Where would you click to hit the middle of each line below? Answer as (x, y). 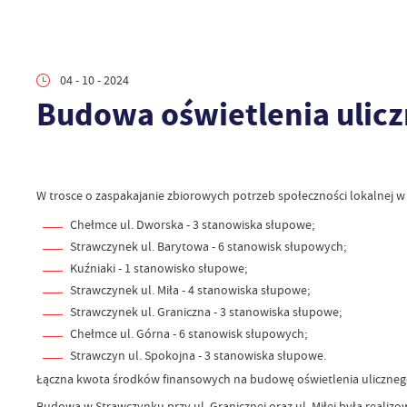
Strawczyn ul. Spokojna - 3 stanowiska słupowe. (198, 356)
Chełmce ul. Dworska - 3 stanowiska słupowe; (192, 225)
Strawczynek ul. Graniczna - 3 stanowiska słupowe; (205, 312)
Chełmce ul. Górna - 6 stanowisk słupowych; (189, 334)
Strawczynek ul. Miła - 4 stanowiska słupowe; (189, 290)
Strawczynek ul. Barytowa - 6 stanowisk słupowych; (208, 247)
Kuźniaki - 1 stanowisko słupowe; (158, 268)
